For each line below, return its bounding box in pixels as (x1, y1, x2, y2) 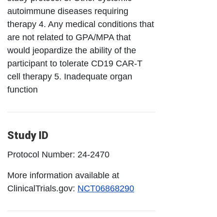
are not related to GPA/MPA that (7, 32, 131, 43)
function (7, 85, 38, 95)
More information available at (7, 170, 119, 181)
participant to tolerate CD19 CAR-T (7, 59, 142, 69)
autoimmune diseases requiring (7, 6, 128, 16)
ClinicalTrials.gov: (7, 184, 77, 194)
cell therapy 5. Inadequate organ (7, 72, 132, 82)
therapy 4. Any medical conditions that (7, 19, 154, 30)
